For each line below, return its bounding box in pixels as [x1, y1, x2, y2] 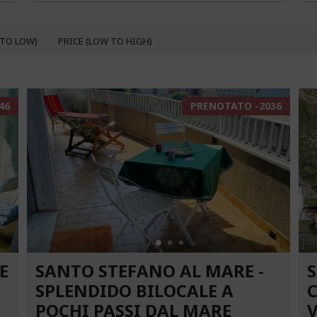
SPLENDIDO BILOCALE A [35, 279, 234, 303]
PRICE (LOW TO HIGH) [58, 35, 152, 47]
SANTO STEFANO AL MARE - [35, 259, 265, 283]
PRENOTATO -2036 [190, 99, 282, 113]
